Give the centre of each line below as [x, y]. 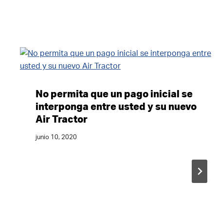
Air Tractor [62, 119]
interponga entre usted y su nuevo [116, 107]
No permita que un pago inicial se [114, 94]
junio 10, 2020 [56, 137]
